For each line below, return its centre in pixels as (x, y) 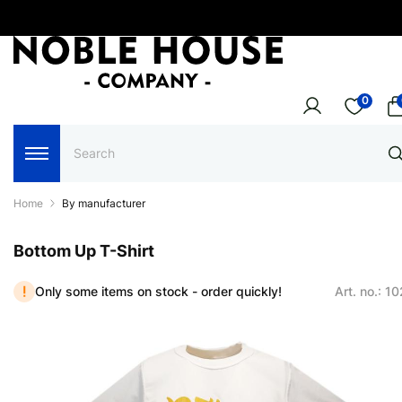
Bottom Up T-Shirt (84, 250)
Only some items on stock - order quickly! (158, 292)
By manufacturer (104, 203)
